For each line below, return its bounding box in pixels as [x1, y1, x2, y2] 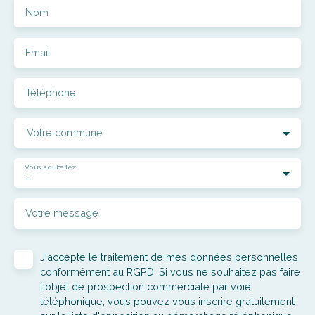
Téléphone [25, 86, 76, 98]
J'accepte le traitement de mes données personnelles [40, 250, 298, 263]
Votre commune [27, 126, 103, 139]
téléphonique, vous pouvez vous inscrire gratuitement [40, 295, 295, 307]
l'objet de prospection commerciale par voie [40, 280, 251, 292]
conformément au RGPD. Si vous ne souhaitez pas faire [40, 265, 300, 278]
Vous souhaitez [25, 162, 76, 171]
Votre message [25, 206, 98, 219]
